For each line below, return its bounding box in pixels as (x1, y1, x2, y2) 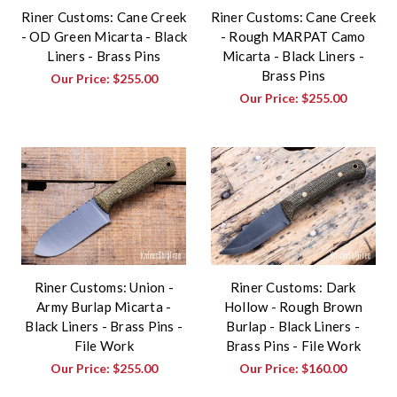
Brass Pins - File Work (225, 337, 361, 354)
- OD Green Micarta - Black (20, 27, 187, 44)
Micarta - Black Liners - (222, 47, 364, 64)
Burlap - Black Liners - (226, 317, 361, 334)
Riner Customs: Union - (34, 278, 174, 295)
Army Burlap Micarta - (36, 298, 172, 315)
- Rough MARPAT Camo (220, 27, 366, 44)
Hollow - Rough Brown (223, 298, 362, 315)
